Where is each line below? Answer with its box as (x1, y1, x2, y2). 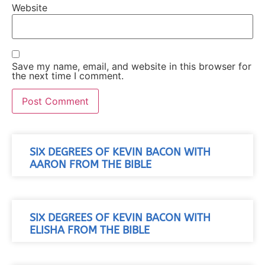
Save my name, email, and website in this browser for (12, 60, 251, 73)
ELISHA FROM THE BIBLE (30, 224, 150, 237)
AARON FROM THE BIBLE (30, 158, 151, 171)
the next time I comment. (12, 70, 124, 82)
